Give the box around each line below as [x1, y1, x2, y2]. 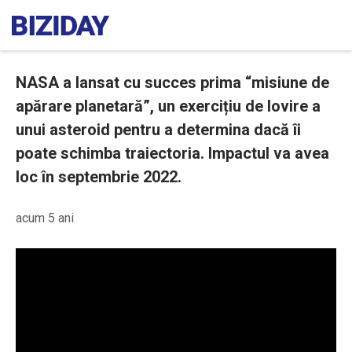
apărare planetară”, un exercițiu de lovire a [16, 97, 321, 115]
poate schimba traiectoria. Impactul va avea [16, 144, 329, 163]
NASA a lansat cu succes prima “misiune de [16, 73, 329, 92]
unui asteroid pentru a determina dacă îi [16, 120, 301, 139]
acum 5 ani [16, 211, 74, 225]
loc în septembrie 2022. [16, 167, 181, 186]
